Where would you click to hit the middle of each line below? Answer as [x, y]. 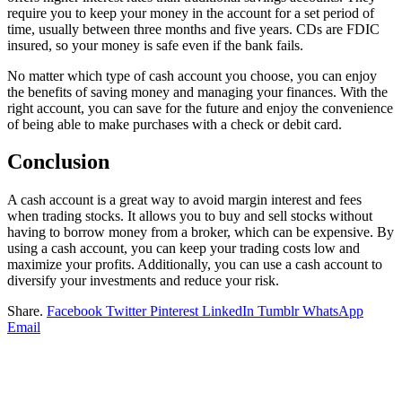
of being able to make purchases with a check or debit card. [175, 124]
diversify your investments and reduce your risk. [143, 281]
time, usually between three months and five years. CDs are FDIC [193, 29]
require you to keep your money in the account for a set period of [191, 13]
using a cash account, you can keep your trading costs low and [184, 249]
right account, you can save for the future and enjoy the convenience [200, 108]
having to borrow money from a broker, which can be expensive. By [201, 232]
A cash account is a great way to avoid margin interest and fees [184, 200]
